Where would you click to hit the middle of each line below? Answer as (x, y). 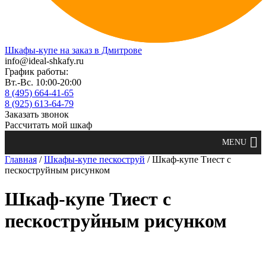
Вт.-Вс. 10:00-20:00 (43, 82)
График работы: (37, 72)
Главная (21, 159)
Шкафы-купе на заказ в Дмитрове (73, 50)
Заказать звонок (37, 114)
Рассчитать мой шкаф (48, 125)
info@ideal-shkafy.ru (44, 61)
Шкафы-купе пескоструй (94, 159)
